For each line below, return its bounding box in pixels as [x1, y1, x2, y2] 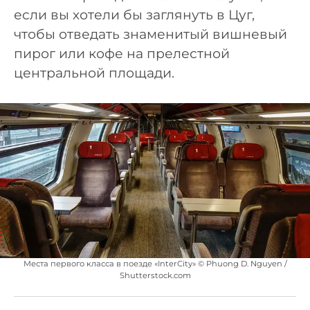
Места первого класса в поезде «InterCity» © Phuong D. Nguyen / [23, 258, 287, 268]
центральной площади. [14, 65, 174, 82]
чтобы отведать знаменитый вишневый [14, 26, 287, 43]
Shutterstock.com [119, 270, 191, 280]
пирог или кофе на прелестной [14, 46, 230, 62]
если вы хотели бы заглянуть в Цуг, [14, 7, 255, 24]
